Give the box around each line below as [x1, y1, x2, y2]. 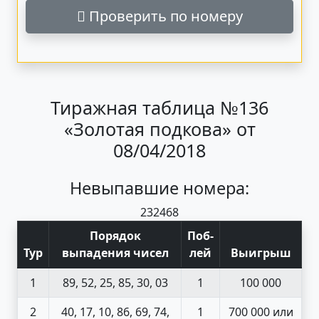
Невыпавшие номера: [70, 176, 249, 199]
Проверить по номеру [85, 6, 243, 26]
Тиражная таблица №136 [51, 95, 268, 120]
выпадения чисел [61, 244, 169, 261]
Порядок [89, 227, 141, 244]
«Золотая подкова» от [63, 116, 256, 141]
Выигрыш [230, 244, 291, 261]
